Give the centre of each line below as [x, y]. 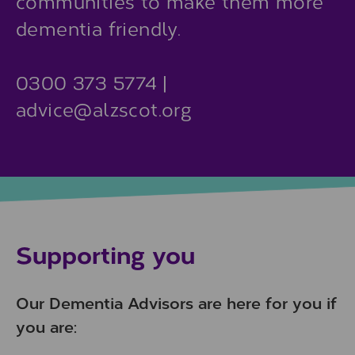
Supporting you [105, 254]
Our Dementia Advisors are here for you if [176, 302]
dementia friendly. [99, 28]
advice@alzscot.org [104, 109]
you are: [46, 326]
